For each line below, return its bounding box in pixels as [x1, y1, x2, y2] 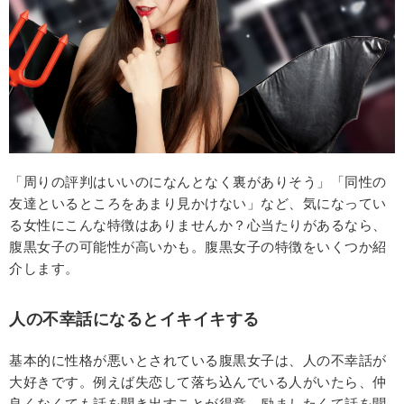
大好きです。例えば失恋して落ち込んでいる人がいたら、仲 [9, 372, 387, 390]
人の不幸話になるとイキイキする [9, 308, 260, 328]
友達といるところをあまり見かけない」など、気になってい [9, 194, 387, 212]
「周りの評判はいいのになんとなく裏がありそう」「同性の [9, 172, 387, 190]
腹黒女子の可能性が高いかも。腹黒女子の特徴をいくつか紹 [9, 237, 387, 255]
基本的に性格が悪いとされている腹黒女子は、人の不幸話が [9, 351, 387, 369]
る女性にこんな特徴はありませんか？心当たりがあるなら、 [9, 216, 387, 234]
